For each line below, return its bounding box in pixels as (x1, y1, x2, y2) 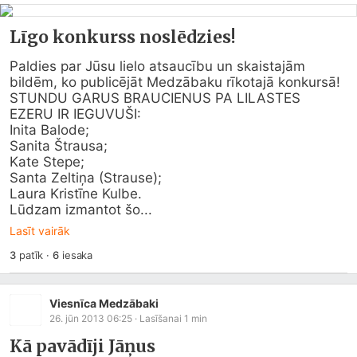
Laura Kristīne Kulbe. (10, 186, 142, 202)
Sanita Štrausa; (10, 138, 108, 154)
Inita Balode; (10, 122, 89, 138)
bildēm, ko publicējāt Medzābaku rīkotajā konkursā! (10, 74, 340, 90)
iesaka (58, 249, 93, 261)
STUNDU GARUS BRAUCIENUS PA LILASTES (10, 90, 300, 106)
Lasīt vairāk (10, 224, 70, 237)
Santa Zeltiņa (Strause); (10, 170, 162, 186)
